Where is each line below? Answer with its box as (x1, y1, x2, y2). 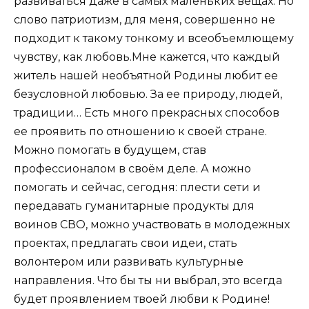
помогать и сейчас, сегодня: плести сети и (14, 180, 261, 194)
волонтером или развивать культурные (14, 255, 243, 268)
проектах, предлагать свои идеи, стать (14, 236, 237, 250)
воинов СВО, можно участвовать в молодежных (14, 217, 290, 231)
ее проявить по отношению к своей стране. (14, 124, 267, 138)
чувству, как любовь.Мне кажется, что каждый (14, 50, 280, 63)
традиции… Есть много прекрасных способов (14, 106, 279, 119)
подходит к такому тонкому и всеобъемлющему (14, 31, 294, 45)
